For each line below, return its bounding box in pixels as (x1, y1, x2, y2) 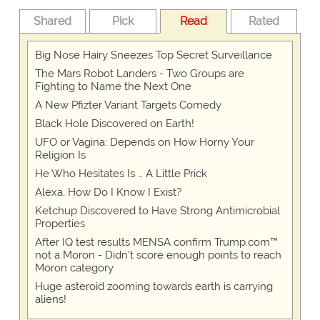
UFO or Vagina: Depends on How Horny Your (34, 136, 254, 149)
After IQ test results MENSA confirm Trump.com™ (34, 236, 278, 249)
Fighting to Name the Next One (34, 80, 191, 94)
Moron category (34, 261, 114, 275)
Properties (34, 217, 85, 231)
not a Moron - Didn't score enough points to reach (34, 249, 281, 262)
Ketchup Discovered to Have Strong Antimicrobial (34, 204, 280, 218)
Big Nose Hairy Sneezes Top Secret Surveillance (34, 49, 272, 62)
